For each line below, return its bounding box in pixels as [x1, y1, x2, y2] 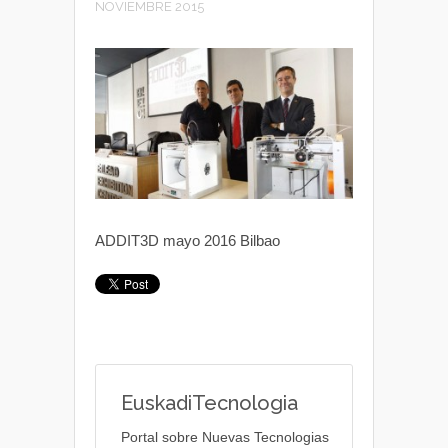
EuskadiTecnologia [121, 390, 298, 415]
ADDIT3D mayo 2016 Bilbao [95, 231, 280, 249]
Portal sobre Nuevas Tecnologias [121, 428, 329, 445]
